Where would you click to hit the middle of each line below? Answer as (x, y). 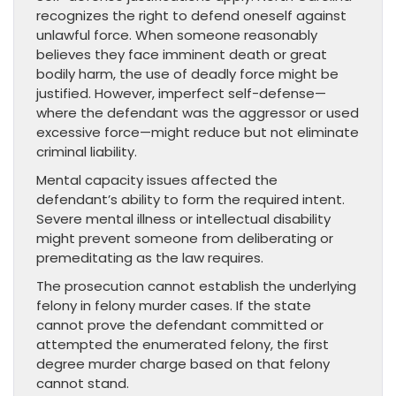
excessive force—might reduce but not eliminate (198, 133)
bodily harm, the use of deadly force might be (187, 74)
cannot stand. (83, 384)
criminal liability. (87, 152)
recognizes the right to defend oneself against (191, 16)
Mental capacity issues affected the (157, 180)
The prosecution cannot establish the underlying (196, 286)
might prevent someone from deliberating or (185, 239)
